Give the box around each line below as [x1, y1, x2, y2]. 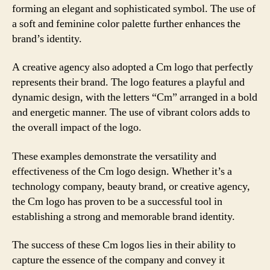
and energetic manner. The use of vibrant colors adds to [12, 105, 250, 119]
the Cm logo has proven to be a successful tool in [12, 194, 222, 209]
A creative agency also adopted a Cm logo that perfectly [12, 60, 253, 74]
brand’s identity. [12, 31, 82, 46]
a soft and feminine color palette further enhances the [12, 16, 240, 31]
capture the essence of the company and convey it [12, 253, 225, 267]
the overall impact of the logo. [12, 121, 142, 134]
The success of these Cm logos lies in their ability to [12, 238, 236, 252]
